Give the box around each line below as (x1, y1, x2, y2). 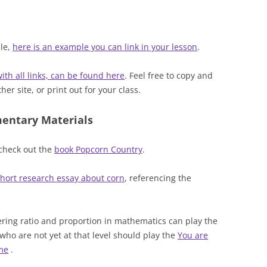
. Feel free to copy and (125, 70, 213, 81)
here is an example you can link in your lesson (13, 41, 197, 52)
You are (178, 229, 208, 241)
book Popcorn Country (54, 144, 142, 155)
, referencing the (125, 172, 191, 184)
